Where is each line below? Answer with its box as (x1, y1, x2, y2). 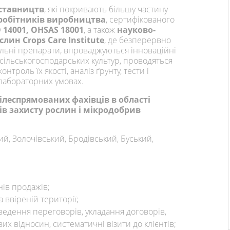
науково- (117, 24, 156, 36)
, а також (84, 24, 117, 36)
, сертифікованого (106, 14, 175, 26)
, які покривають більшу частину (44, 4, 168, 15)
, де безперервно (104, 34, 171, 46)
